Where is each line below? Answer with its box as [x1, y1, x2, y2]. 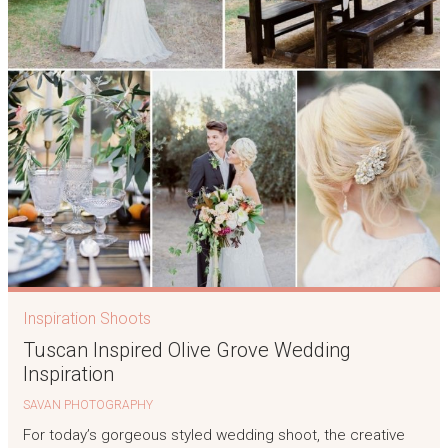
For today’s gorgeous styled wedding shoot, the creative [22, 426, 405, 445]
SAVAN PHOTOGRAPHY [22, 397, 153, 412]
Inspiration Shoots [22, 308, 151, 328]
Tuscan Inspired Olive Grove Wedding [22, 337, 351, 362]
